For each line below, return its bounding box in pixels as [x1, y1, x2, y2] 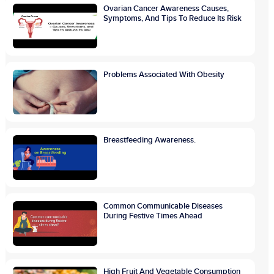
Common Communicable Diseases [103, 201, 223, 211]
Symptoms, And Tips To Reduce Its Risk [103, 13, 242, 24]
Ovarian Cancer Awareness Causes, [103, 4, 229, 14]
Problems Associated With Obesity [103, 69, 225, 80]
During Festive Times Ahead [103, 210, 203, 221]
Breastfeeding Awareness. [103, 135, 196, 146]
